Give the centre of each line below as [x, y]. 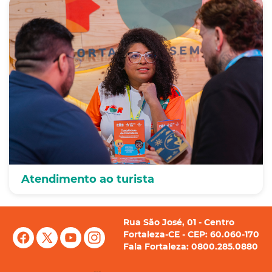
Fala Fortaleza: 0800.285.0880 [191, 247]
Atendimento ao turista [88, 179]
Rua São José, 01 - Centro [179, 223]
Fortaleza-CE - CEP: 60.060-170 [191, 235]
